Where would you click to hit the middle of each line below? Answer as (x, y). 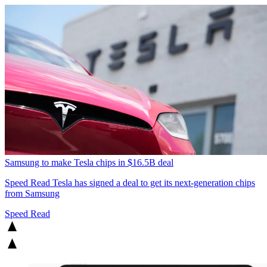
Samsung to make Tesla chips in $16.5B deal (89, 163)
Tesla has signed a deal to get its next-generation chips (153, 183)
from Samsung (32, 194)
